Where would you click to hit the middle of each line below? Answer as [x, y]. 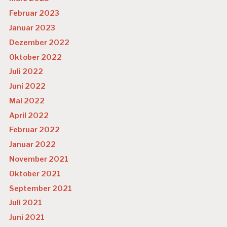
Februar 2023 [34, 13]
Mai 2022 [27, 101]
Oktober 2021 [35, 174]
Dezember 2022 [40, 42]
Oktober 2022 [36, 57]
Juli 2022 [26, 72]
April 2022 [29, 115]
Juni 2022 [28, 86]
